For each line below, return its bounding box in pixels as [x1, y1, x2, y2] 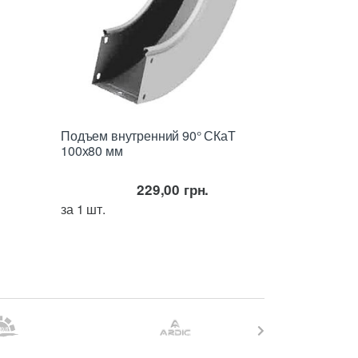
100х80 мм [61, 141, 123, 161]
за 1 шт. [61, 200, 105, 219]
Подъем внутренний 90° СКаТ [61, 126, 236, 145]
